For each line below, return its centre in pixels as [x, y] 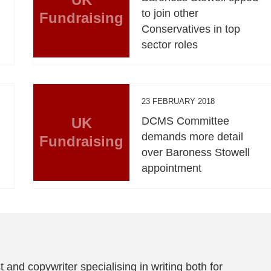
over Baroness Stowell [196, 152]
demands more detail [193, 136]
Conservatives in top [191, 29]
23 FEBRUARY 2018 [178, 101]
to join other [170, 13]
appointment [172, 168]
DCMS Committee [186, 121]
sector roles [170, 44]
